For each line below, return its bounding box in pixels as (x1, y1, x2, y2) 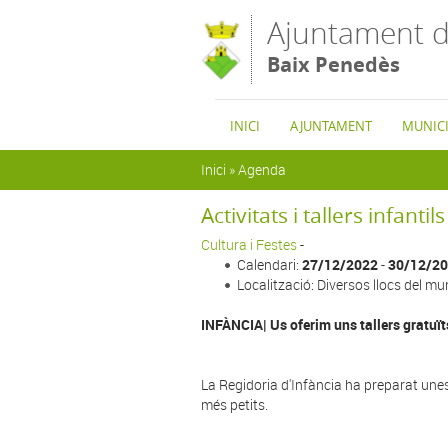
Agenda (238, 160, 286, 179)
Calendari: (237, 255, 302, 274)
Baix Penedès (267, 51, 400, 78)
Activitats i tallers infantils (201, 201, 445, 229)
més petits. (201, 395, 268, 414)
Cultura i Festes (201, 235, 297, 254)
